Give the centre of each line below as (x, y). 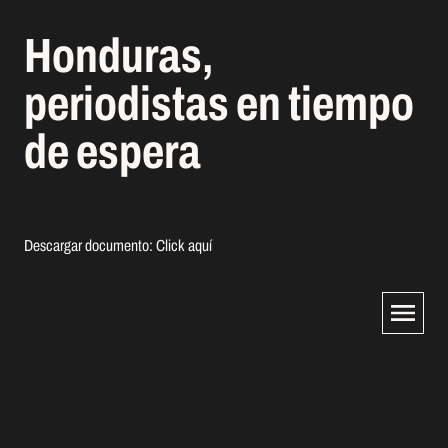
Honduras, (119, 56)
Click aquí (184, 245)
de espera (112, 152)
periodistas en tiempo (219, 104)
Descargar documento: (90, 245)
